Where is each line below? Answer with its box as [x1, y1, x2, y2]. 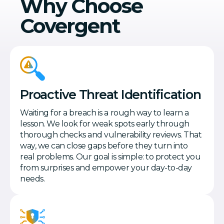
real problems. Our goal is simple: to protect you [20, 152, 201, 162]
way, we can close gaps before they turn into [20, 141, 188, 151]
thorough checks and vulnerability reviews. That [20, 130, 202, 140]
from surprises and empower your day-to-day [20, 163, 192, 173]
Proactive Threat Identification [20, 87, 201, 102]
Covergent [20, 13, 120, 38]
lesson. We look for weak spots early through [20, 119, 189, 129]
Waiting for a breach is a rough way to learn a [20, 108, 189, 118]
